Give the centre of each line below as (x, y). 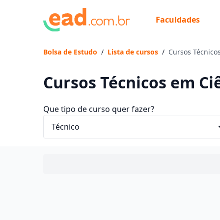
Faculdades (178, 19)
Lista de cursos (133, 52)
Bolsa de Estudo (70, 52)
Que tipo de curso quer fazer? (99, 109)
